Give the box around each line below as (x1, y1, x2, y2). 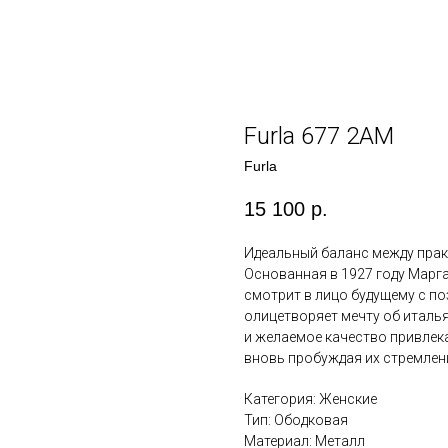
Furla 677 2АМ (244, 122, 394, 150)
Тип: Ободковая (244, 412, 348, 429)
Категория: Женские (244, 391, 377, 408)
